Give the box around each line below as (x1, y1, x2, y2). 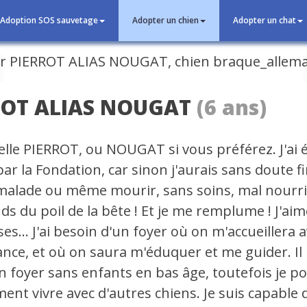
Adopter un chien (132, 14, 199, 26)
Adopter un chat (233, 14, 296, 26)
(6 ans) (197, 93, 267, 121)
